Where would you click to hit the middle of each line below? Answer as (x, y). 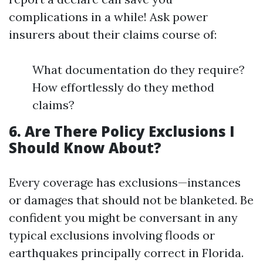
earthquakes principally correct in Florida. (126, 253)
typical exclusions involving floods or (112, 235)
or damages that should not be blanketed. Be (131, 200)
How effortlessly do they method (123, 87)
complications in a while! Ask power (108, 17)
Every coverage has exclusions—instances (125, 182)
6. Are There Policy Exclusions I (122, 131)
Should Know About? (85, 148)
